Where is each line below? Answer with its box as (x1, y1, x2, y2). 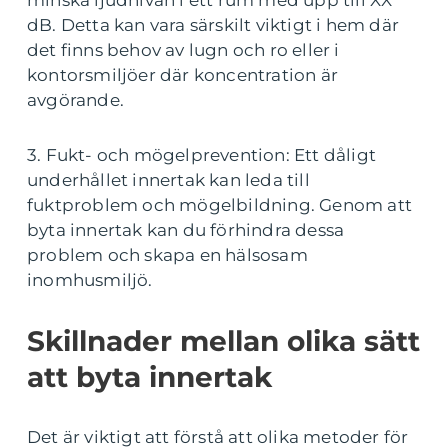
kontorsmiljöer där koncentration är (27, 64, 339, 85)
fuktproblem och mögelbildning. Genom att (27, 194, 413, 215)
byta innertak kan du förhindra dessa (27, 219, 345, 240)
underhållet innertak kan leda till (27, 169, 310, 190)
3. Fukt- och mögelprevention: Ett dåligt (27, 144, 377, 165)
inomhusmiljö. (27, 269, 153, 290)
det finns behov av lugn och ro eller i (27, 39, 340, 60)
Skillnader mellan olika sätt (27, 323, 420, 358)
